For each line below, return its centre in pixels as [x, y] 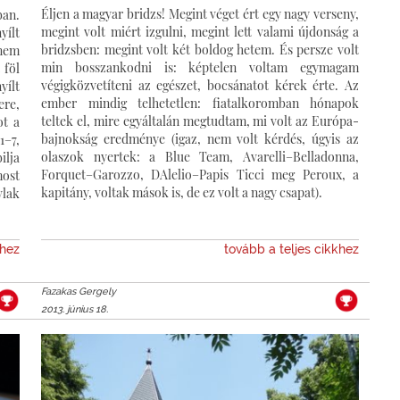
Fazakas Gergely [79, 291]
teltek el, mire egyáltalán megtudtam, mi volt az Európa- [200, 121]
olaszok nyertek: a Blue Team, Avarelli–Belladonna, [200, 156]
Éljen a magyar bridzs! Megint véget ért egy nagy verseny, [200, 13]
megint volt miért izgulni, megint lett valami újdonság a [200, 31]
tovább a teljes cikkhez [292, 249]
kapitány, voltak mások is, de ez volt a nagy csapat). [182, 192]
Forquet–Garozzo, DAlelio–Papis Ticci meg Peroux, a [200, 174]
